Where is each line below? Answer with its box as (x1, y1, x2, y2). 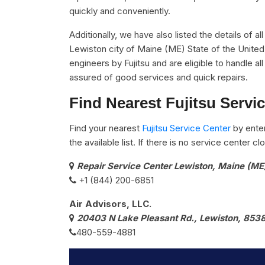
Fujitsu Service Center (142, 122, 231, 134)
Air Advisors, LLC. (69, 198, 151, 209)
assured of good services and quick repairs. (69, 72, 248, 83)
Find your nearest (69, 122, 142, 134)
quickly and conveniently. (69, 5, 170, 17)
